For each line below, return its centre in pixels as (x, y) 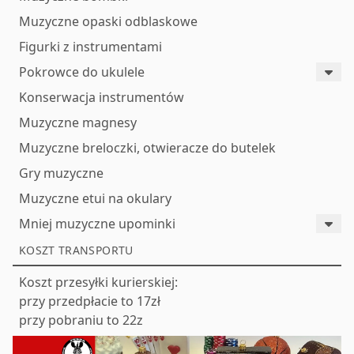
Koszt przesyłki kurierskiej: (98, 282)
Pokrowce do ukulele (82, 72)
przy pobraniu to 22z (81, 320)
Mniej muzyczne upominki (97, 223)
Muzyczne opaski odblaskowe (108, 21)
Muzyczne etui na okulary (95, 198)
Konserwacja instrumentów (102, 97)
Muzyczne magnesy (78, 122)
